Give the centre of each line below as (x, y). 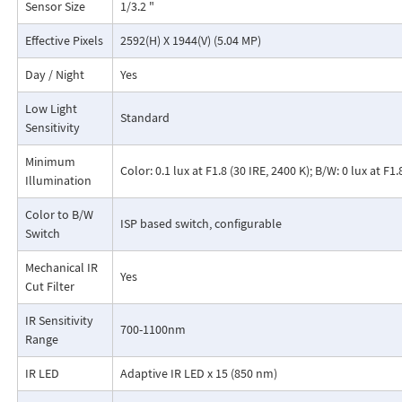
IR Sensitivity (59, 321)
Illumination (58, 181)
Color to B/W (59, 215)
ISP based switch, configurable (201, 224)
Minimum (50, 162)
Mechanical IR (61, 268)
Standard (144, 118)
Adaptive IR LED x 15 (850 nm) (198, 374)
